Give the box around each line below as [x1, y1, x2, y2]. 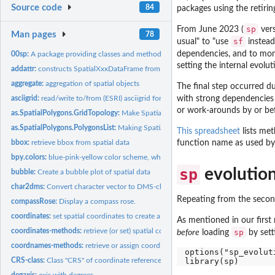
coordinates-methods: [11, 227, 84, 234]
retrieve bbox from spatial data [31, 138, 130, 146]
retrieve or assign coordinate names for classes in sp [85, 241, 252, 249]
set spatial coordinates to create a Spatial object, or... [53, 212, 223, 220]
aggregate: [11, 79, 46, 87]
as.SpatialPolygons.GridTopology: [11, 109, 122, 117]
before [177, 228, 199, 238]
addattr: [11, 64, 39, 72]
